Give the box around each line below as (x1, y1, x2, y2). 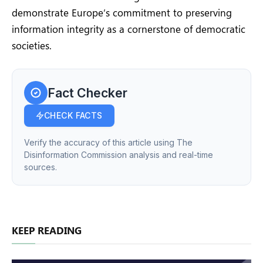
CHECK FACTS (44, 110, 103, 121)
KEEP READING (12, 224, 82, 237)
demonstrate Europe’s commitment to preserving (12, 6, 232, 19)
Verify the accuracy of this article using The (24, 137, 193, 148)
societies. (12, 39, 52, 52)
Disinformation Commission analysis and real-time (24, 150, 213, 160)
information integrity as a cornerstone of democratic (12, 22, 245, 36)
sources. (24, 162, 57, 173)
